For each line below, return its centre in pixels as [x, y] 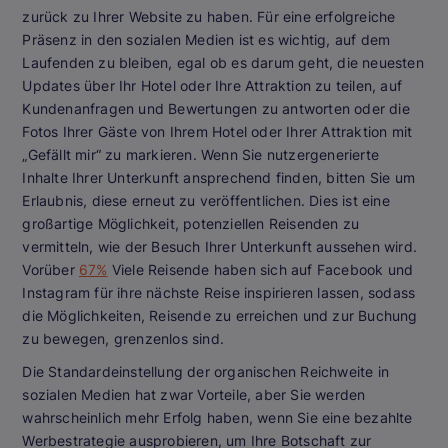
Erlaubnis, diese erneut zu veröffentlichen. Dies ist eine [206, 201]
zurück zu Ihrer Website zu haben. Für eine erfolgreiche [209, 17]
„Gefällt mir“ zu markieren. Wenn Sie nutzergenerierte [200, 155]
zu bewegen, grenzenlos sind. [123, 339]
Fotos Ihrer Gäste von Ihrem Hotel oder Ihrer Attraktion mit [217, 132]
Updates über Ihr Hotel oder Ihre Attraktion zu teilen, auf [212, 86]
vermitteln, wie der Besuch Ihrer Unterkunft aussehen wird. [219, 247]
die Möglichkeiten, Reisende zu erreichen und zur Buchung [220, 316]
